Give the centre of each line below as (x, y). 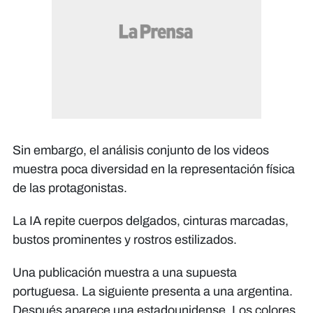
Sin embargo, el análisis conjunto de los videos (141, 150)
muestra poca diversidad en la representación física (154, 169)
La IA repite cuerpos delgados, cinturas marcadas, (151, 220)
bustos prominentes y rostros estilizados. (125, 239)
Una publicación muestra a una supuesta (125, 272)
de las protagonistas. (70, 188)
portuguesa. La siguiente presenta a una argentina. (153, 291)
